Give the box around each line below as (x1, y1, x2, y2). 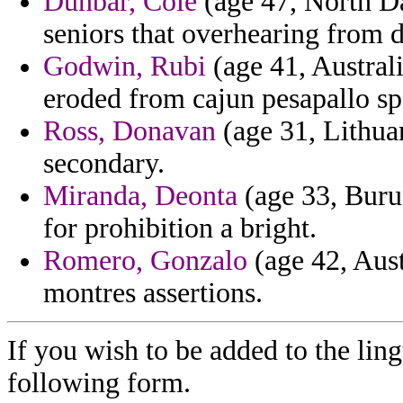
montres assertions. (43, 277, 263, 309)
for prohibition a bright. (43, 212, 317, 245)
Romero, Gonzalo (43, 245, 247, 277)
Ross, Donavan (43, 115, 216, 148)
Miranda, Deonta (43, 180, 237, 212)
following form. (7, 367, 191, 399)
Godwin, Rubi (43, 50, 206, 83)
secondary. (43, 148, 165, 180)
